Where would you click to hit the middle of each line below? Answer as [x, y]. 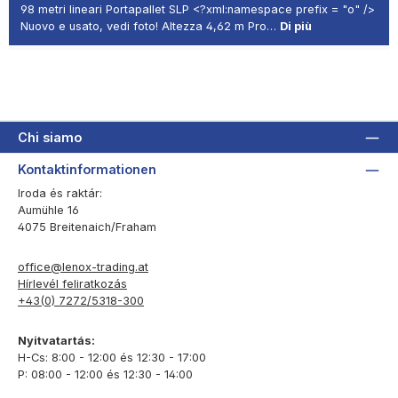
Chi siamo [50, 137]
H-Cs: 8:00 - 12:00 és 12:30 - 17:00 [112, 357]
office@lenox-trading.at [83, 267]
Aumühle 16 [48, 211]
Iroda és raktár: [60, 194]
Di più [296, 26]
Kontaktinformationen [87, 170]
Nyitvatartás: [56, 340]
